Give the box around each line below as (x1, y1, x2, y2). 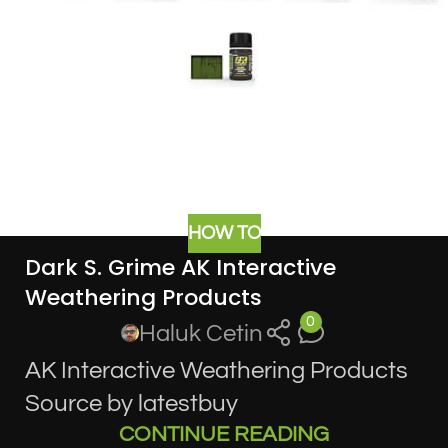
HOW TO (187, 223, 261, 244)
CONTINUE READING (119, 422, 329, 446)
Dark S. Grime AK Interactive (25, 251, 336, 283)
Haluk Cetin (139, 320, 264, 346)
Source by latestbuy (25, 390, 238, 416)
